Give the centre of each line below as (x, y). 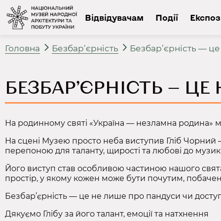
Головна (22, 48)
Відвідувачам (114, 18)
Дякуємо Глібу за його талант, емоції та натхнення (107, 214)
